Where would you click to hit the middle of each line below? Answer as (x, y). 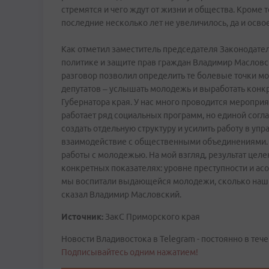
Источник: (82, 217)
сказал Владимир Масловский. (121, 195)
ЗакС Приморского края (152, 217)
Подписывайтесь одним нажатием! (130, 252)
